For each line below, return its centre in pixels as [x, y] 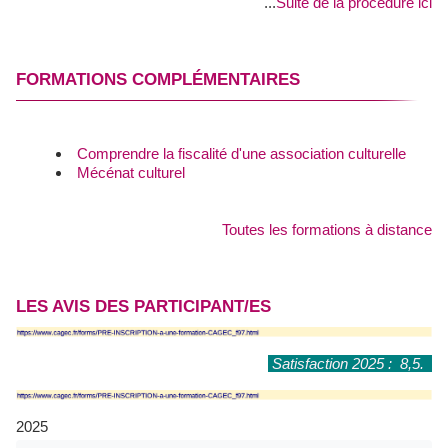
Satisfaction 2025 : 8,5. [357, 363]
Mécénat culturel [131, 172]
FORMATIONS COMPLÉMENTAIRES [158, 79]
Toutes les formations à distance [327, 229]
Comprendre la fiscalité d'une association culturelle [247, 153]
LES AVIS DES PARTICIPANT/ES [143, 306]
